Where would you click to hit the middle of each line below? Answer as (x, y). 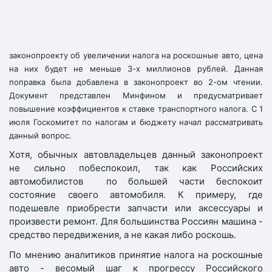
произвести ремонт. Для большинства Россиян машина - (136, 222)
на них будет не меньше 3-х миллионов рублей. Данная (136, 68)
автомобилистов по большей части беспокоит (136, 182)
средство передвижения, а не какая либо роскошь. (123, 235)
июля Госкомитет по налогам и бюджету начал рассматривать (136, 122)
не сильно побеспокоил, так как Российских (136, 168)
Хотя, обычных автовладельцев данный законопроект (136, 155)
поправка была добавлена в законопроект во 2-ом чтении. (136, 82)
